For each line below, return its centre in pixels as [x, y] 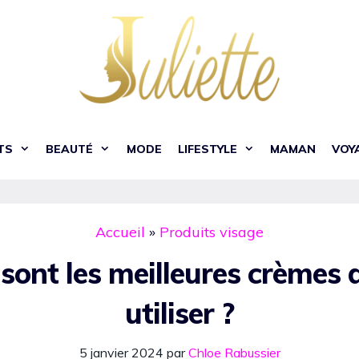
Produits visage [212, 232]
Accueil [120, 232]
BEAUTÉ [70, 149]
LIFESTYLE [207, 149]
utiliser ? [179, 313]
